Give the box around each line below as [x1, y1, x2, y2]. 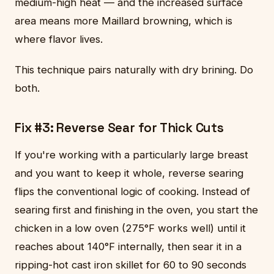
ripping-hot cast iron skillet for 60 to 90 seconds [15, 259, 246, 272]
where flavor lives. [15, 33, 103, 46]
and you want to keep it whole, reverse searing [15, 167, 243, 180]
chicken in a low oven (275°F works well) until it [15, 222, 246, 235]
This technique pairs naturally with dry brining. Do [15, 64, 253, 76]
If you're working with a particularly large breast [15, 149, 248, 161]
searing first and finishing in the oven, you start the [15, 204, 258, 217]
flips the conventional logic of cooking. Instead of [15, 185, 250, 198]
